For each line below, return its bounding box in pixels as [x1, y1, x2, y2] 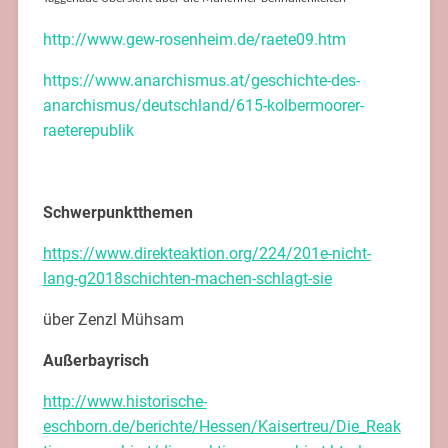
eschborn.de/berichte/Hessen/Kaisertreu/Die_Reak [42, 416, 401, 436]
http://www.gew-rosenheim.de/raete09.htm [42, 29, 346, 49]
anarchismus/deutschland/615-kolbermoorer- [42, 95, 364, 115]
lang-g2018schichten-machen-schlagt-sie [42, 268, 332, 288]
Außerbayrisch [42, 350, 149, 370]
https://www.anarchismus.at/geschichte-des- [42, 70, 360, 90]
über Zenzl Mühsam [42, 309, 184, 329]
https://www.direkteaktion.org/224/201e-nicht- [42, 243, 371, 263]
